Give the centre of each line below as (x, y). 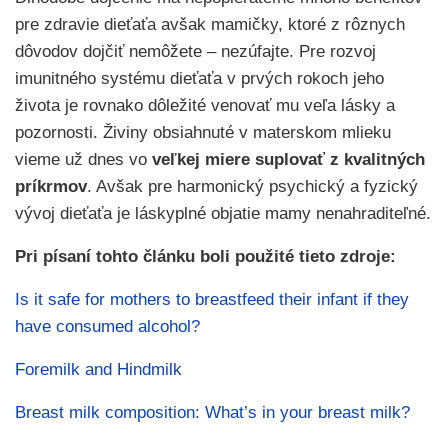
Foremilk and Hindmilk (98, 369)
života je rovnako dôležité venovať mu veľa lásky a (205, 105)
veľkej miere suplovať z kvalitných (288, 159)
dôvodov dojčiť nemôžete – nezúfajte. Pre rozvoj (195, 51)
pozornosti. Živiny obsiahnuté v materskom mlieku (203, 132)
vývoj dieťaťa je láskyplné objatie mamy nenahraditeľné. (223, 213)
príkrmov (51, 186)
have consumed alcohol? (107, 326)
